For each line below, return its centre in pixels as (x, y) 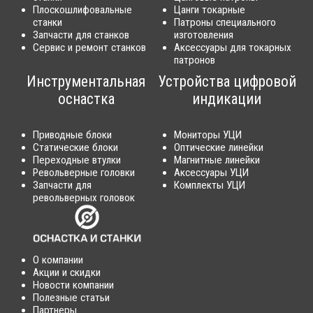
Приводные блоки (73, 135)
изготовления (204, 35)
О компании (58, 260)
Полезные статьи (72, 297)
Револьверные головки (84, 173)
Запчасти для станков (81, 35)
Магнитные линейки (217, 160)
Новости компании (74, 285)
